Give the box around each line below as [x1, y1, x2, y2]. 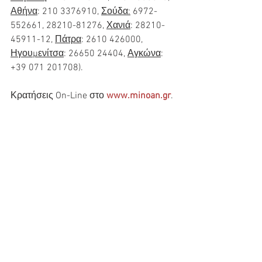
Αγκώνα [127, 47, 161, 60]
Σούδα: [101, 5, 130, 18]
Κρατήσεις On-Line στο [11, 89, 106, 102]
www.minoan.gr [106, 89, 171, 102]
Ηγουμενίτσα [11, 47, 64, 60]
